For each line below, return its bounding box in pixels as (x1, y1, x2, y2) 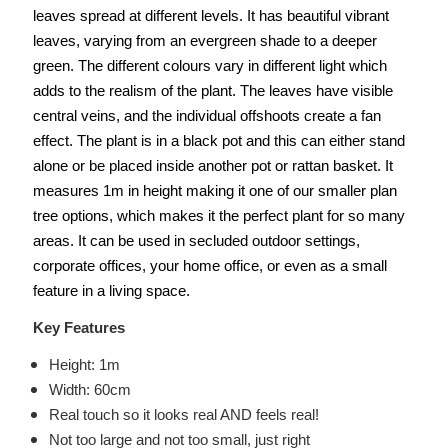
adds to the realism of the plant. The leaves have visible (33, 82, 393, 100)
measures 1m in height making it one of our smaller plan (33, 182, 397, 200)
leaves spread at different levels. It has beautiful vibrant (33, 7, 389, 25)
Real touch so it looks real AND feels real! (49, 406, 320, 424)
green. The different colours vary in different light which (33, 57, 387, 75)
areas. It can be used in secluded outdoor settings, (33, 232, 360, 250)
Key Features (33, 319, 125, 337)
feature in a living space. (33, 282, 190, 300)
